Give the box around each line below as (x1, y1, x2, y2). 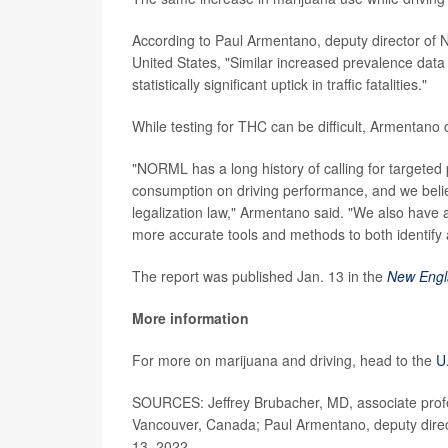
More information (132, 307, 249, 328)
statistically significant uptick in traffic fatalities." (132, 73, 427, 94)
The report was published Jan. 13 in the (132, 265, 387, 286)
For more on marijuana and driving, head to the (132, 349, 436, 370)
